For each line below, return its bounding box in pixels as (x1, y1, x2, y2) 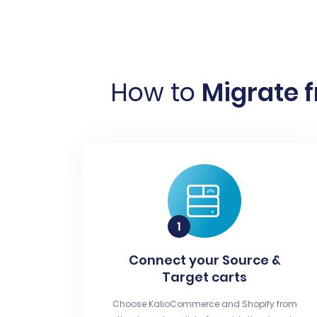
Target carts (162, 267, 248, 286)
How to (110, 74, 202, 110)
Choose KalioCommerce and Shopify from (112, 297, 297, 310)
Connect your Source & (128, 250, 281, 269)
